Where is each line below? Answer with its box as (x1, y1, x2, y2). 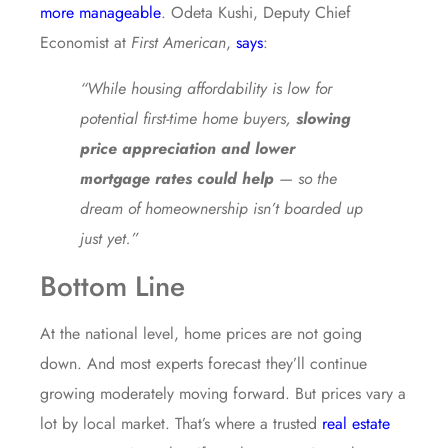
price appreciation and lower (80, 137, 295, 161)
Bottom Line (40, 266, 185, 308)
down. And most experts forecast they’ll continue (40, 352, 367, 376)
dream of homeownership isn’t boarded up (80, 197, 363, 221)
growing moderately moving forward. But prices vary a (40, 382, 406, 406)
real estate (322, 412, 390, 436)
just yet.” (80, 227, 138, 251)
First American (131, 31, 226, 55)
